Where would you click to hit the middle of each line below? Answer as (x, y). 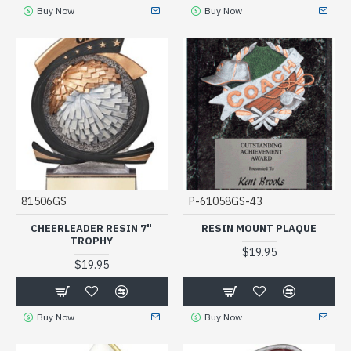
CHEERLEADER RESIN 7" (92, 228)
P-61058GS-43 (225, 201)
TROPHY (91, 241)
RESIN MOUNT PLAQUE (259, 228)
